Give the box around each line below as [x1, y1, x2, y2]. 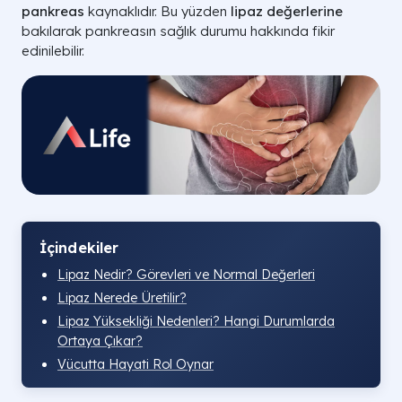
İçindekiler [39, 239, 119, 258]
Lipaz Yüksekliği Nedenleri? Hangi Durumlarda [57, 313, 335, 330]
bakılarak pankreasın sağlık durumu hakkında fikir [22, 22, 335, 39]
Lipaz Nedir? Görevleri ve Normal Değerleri [57, 267, 315, 284]
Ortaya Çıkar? [57, 333, 143, 350]
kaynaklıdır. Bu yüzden [84, 3, 231, 20]
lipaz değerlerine [231, 3, 343, 20]
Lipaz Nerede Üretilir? [57, 290, 187, 307]
